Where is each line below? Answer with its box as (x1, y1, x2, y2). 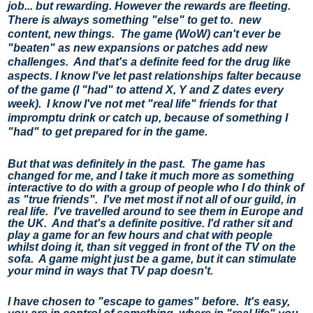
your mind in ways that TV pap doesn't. (8, 264, 213, 277)
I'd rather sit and (208, 217, 293, 229)
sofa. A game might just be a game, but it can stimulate (8, 252, 296, 265)
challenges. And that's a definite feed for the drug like (8, 55, 291, 68)
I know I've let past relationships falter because (55, 69, 301, 82)
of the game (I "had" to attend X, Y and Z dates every (8, 83, 284, 96)
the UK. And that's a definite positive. (8, 217, 208, 229)
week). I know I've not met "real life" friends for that (8, 97, 277, 110)
